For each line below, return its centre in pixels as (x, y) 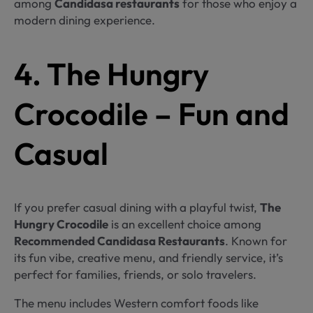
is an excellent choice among (185, 224)
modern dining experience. (85, 20)
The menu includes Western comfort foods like (136, 303)
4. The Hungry (111, 74)
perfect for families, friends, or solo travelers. (135, 274)
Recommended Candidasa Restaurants (119, 240)
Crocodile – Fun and (152, 114)
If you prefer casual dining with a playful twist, (137, 207)
